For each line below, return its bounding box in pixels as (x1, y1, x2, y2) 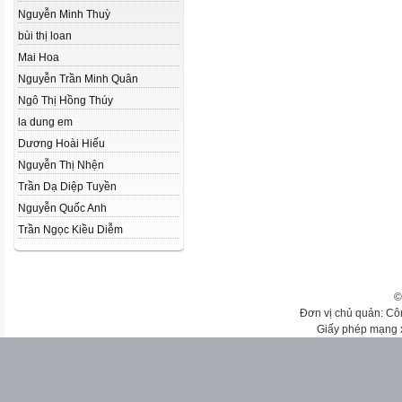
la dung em (18, 116, 73, 128)
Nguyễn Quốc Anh (18, 202, 107, 214)
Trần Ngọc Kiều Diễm (18, 223, 123, 236)
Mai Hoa (18, 51, 59, 64)
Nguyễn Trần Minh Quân (18, 73, 138, 85)
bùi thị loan (18, 30, 72, 42)
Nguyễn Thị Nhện (18, 159, 104, 171)
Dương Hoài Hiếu (18, 137, 105, 150)
